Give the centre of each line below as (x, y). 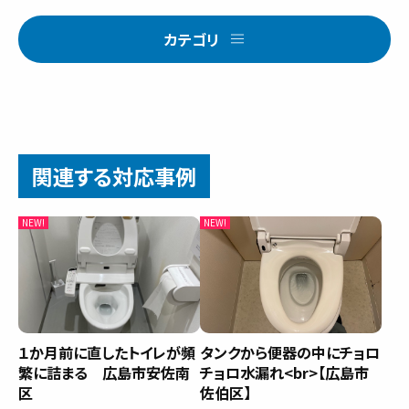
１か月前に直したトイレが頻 (107, 353)
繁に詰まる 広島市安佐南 (104, 373)
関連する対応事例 (114, 176)
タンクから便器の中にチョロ (290, 353)
